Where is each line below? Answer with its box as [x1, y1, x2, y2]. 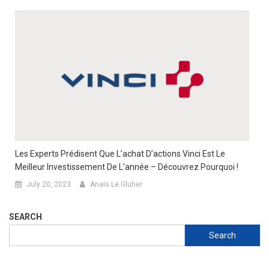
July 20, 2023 [26, 180, 71, 189]
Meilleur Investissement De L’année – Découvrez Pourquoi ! [15, 162, 238, 172]
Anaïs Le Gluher [90, 180, 142, 189]
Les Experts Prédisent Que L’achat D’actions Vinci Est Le [15, 149, 225, 159]
